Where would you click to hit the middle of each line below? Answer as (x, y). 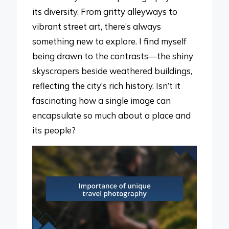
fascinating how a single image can (102, 101)
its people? (54, 130)
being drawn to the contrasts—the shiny (113, 56)
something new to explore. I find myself (110, 41)
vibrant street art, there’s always (97, 27)
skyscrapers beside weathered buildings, (112, 71)
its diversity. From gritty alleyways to (105, 12)
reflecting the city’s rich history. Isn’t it (107, 86)
